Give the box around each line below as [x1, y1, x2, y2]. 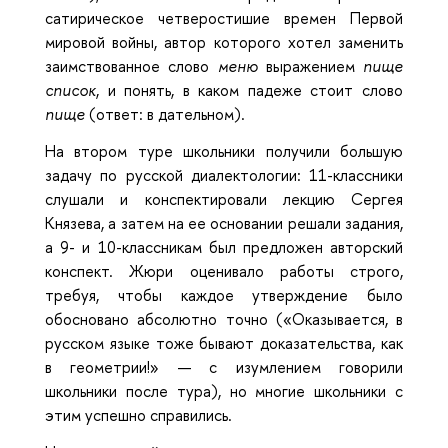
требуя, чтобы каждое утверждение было [45, 283, 403, 306]
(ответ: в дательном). [85, 103, 245, 126]
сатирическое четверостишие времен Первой [45, 7, 403, 30]
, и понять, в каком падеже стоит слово [96, 79, 403, 102]
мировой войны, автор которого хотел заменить [45, 31, 403, 54]
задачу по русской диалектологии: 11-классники [45, 163, 403, 186]
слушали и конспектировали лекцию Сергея [45, 187, 403, 210]
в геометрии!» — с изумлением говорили [45, 355, 403, 378]
